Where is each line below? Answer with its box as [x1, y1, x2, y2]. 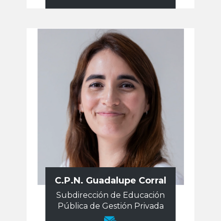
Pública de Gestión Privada [57, 199, 164, 209]
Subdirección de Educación [56, 188, 165, 198]
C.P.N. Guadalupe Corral [55, 173, 166, 184]
